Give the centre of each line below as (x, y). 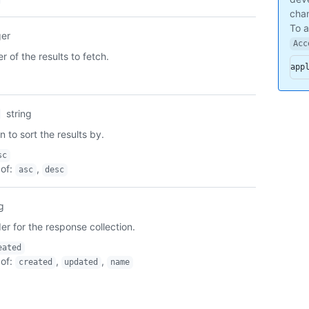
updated (81, 262)
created (35, 262)
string (19, 114)
